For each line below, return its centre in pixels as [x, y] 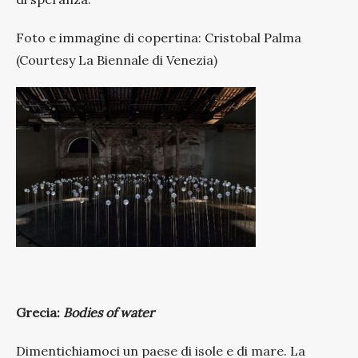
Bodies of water [109, 312]
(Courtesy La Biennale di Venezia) [117, 60]
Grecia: [40, 312]
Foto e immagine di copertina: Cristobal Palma [159, 37]
